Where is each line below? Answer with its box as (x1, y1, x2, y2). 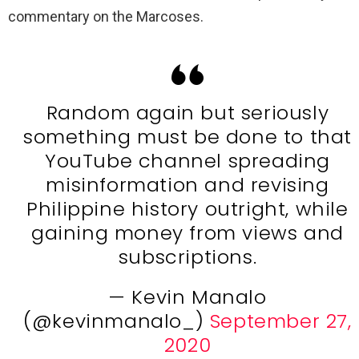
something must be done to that (22, 123, 352, 150)
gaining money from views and (31, 219, 344, 246)
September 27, (209, 307, 352, 334)
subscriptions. (118, 243, 257, 270)
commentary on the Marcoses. (8, 7, 204, 25)
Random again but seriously (46, 99, 329, 126)
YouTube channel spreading (44, 147, 330, 174)
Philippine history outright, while (26, 195, 349, 222)
